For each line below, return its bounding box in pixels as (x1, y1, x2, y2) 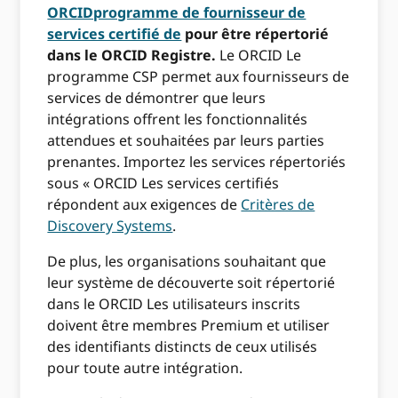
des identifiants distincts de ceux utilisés (47, 337, 318, 357)
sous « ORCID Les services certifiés (47, 173, 280, 194)
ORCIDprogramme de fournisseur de (47, 3, 306, 23)
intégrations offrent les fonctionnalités (47, 109, 308, 130)
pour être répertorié (181, 24, 330, 44)
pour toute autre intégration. (47, 358, 247, 378)
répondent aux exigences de (47, 195, 242, 215)
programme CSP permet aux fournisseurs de (47, 67, 350, 87)
